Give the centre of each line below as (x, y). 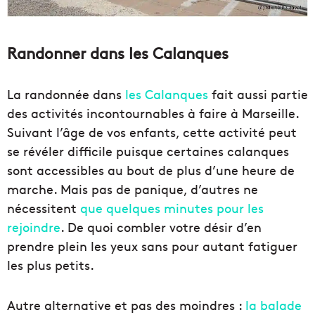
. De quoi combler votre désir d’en (161, 226)
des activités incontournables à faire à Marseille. (153, 112)
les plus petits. (51, 264)
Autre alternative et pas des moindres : (126, 304)
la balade (274, 304)
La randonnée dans (66, 94)
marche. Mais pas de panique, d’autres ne (133, 188)
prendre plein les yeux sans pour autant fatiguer (152, 245)
